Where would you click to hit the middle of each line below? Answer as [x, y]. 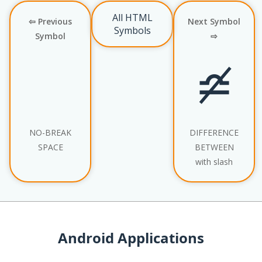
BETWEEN [214, 147]
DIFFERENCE [214, 133]
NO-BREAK [50, 133]
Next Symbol [214, 22]
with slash [214, 162]
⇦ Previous [50, 22]
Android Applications [131, 237]
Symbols [132, 31]
